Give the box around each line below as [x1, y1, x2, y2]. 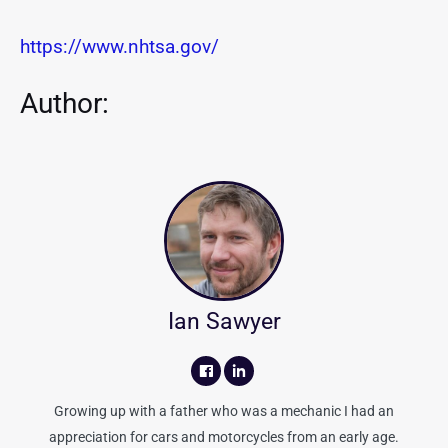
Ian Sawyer [167, 308, 281, 336]
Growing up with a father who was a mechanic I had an [54, 403, 394, 420]
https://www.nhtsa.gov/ [20, 34, 219, 58]
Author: [20, 86, 109, 120]
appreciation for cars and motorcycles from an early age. [49, 429, 399, 446]
